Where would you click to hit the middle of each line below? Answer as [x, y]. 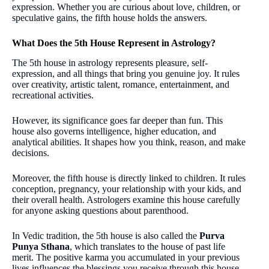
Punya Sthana [41, 246]
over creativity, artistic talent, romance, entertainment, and [121, 84]
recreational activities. [53, 95]
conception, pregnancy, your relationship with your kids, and [127, 189]
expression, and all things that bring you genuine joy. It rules [126, 73]
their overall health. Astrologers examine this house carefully [126, 199]
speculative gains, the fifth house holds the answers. [110, 18]
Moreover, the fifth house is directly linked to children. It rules [129, 178]
